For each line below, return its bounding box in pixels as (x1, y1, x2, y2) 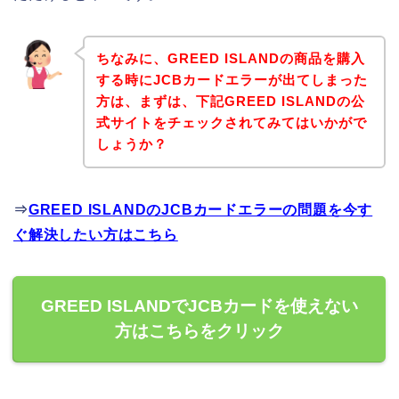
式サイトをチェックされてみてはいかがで (95, 115, 367, 131)
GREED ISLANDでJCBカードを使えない (41, 297, 358, 316)
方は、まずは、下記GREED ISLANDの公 (95, 94, 365, 110)
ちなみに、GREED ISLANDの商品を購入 (95, 51, 365, 67)
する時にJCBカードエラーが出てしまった (95, 72, 368, 88)
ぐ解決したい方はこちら (13, 227, 178, 243)
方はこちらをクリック (115, 322, 284, 341)
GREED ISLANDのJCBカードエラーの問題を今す (28, 202, 373, 218)
